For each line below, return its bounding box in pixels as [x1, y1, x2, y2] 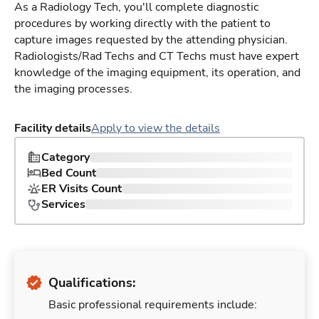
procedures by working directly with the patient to [14, 16, 271, 32]
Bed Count [41, 165, 96, 182]
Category [41, 150, 90, 166]
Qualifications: [48, 274, 135, 292]
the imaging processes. [14, 81, 132, 98]
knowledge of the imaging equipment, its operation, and [14, 65, 300, 81]
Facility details [14, 120, 91, 137]
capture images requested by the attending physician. [14, 32, 288, 48]
